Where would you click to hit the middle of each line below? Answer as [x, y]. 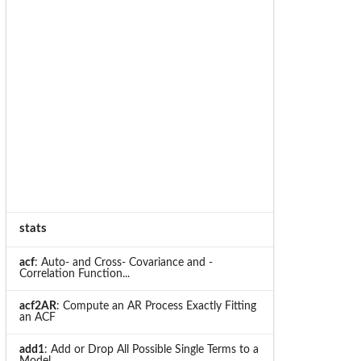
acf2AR [37, 306]
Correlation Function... [74, 274]
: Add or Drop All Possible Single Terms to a [151, 349]
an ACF [37, 317]
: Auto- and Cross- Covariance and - [123, 262]
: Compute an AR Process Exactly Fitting [156, 306]
